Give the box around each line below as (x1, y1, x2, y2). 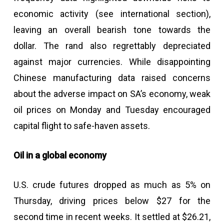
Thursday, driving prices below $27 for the (13, 195, 211, 206)
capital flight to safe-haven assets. (13, 120, 150, 131)
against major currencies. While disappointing (13, 56, 211, 67)
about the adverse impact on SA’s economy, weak (13, 88, 211, 99)
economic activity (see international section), (13, 8, 211, 19)
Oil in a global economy (13, 150, 106, 160)
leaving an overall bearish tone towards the (13, 24, 211, 35)
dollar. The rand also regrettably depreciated (13, 40, 211, 51)
